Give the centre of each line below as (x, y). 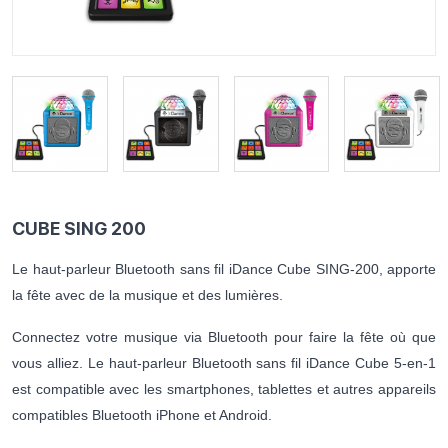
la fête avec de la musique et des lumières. (147, 295)
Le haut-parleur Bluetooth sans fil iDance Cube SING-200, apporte (224, 269)
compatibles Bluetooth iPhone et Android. (142, 415)
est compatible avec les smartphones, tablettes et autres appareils (224, 389)
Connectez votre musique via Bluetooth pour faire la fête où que (224, 337)
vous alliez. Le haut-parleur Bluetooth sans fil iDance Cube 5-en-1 (224, 363)
